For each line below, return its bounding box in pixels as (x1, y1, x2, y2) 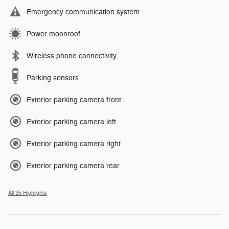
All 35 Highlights (8, 189, 47, 196)
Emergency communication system (27, 7, 140, 16)
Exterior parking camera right (27, 139, 121, 148)
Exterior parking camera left (27, 117, 116, 126)
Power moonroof (27, 29, 80, 38)
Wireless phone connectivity (27, 51, 117, 60)
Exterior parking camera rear (27, 161, 120, 170)
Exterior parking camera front (27, 95, 121, 104)
